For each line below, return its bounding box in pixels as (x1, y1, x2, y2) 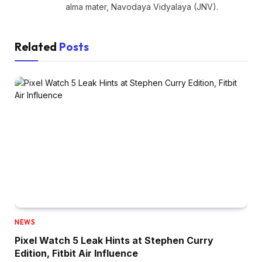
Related (15, 39, 59, 54)
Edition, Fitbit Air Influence (15, 247, 138, 259)
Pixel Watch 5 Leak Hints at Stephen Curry (15, 234, 213, 246)
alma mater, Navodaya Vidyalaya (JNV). (65, 1, 218, 12)
